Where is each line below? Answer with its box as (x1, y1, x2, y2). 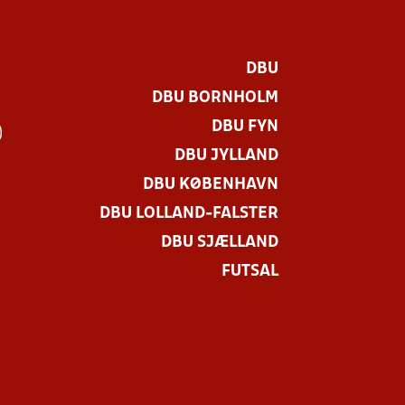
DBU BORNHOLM (152, 90, 278, 107)
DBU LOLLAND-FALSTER (99, 206, 278, 222)
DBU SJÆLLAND (161, 235, 278, 251)
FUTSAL (221, 264, 278, 280)
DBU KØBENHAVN (143, 177, 278, 193)
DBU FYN (212, 119, 278, 136)
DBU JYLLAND (174, 148, 278, 165)
